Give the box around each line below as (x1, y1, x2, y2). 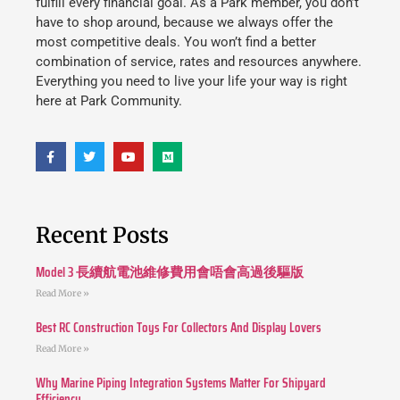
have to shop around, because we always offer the (36, 14, 333, 31)
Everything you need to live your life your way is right (36, 73, 347, 90)
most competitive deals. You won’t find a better (36, 34, 316, 51)
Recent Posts (36, 221, 169, 250)
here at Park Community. (36, 93, 182, 110)
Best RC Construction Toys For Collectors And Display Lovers (36, 317, 321, 339)
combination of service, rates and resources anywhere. (36, 54, 362, 71)
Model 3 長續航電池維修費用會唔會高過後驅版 (36, 262, 304, 284)
